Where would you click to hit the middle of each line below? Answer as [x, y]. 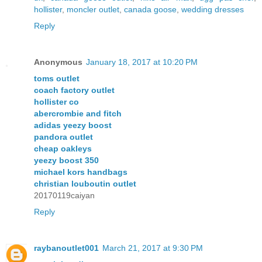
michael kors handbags [81, 172]
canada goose [150, 9]
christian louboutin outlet [85, 183]
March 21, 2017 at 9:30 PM [153, 248]
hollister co [56, 101]
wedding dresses [213, 9]
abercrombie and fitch [78, 113]
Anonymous [58, 62]
